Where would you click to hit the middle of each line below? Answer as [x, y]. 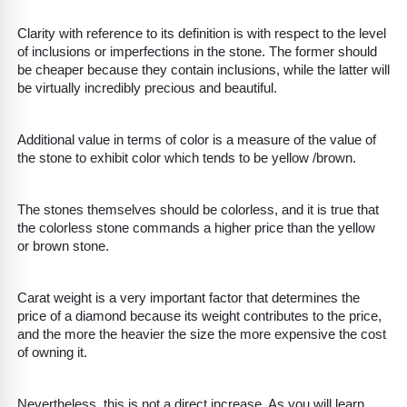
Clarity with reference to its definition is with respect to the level [202, 34]
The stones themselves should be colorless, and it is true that [198, 210]
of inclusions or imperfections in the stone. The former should [197, 52]
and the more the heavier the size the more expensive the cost [202, 335]
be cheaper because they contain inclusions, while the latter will [203, 70]
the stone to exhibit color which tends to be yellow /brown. [189, 159]
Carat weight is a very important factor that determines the [189, 298]
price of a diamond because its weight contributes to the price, [199, 317]
